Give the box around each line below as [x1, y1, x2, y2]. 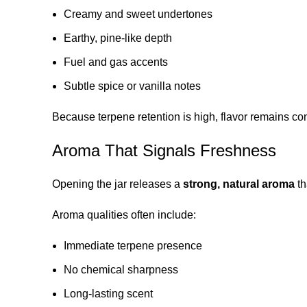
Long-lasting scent [64, 287, 153, 299]
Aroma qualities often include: [52, 208, 196, 221]
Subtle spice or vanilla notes [64, 79, 201, 92]
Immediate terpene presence [64, 239, 202, 251]
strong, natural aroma [183, 177, 295, 190]
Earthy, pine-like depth [64, 32, 172, 44]
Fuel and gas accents [64, 56, 168, 68]
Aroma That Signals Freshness [52, 140, 276, 160]
